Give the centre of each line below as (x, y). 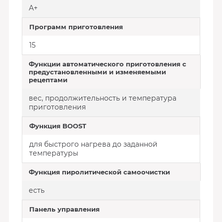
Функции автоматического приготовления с (107, 64)
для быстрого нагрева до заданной (93, 144)
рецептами (48, 80)
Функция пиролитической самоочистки (99, 172)
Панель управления (64, 209)
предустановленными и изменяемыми (97, 72)
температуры (54, 153)
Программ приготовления (76, 27)
